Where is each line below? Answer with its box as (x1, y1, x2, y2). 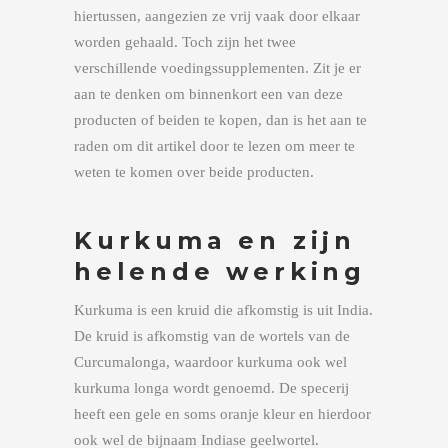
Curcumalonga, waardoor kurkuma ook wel (74, 354, 347, 370)
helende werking (74, 257, 366, 286)
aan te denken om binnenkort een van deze (74, 86, 343, 102)
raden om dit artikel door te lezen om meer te (74, 138, 355, 154)
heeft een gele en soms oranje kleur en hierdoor (74, 406, 371, 422)
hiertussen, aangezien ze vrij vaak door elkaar (74, 8, 360, 24)
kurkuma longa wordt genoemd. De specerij (74, 380, 349, 396)
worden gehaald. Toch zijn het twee (74, 34, 296, 50)
